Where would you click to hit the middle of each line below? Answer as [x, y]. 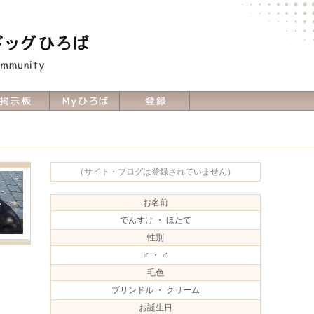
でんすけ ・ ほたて [156, 220]
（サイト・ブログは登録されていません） [156, 172]
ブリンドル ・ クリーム [156, 290]
